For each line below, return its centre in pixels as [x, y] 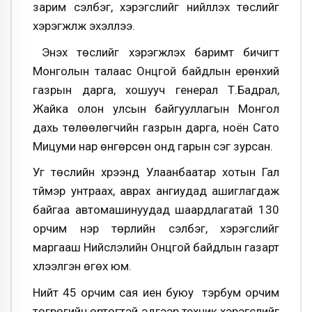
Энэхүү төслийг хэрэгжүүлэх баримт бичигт [156, 52]
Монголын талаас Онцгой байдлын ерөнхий [156, 71]
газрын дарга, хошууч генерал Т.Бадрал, [156, 89]
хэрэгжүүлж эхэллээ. [84, 25]
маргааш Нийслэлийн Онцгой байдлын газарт [156, 248]
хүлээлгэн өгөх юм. [82, 266]
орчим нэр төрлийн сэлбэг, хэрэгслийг [156, 229]
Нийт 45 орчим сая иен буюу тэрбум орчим [156, 292]
